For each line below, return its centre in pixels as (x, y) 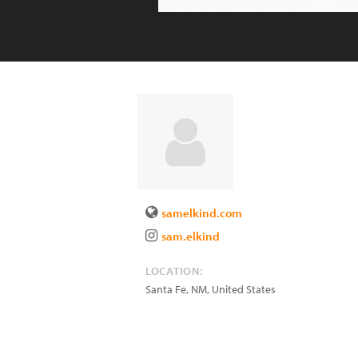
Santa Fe (166, 289)
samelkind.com (202, 213)
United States (244, 289)
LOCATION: (174, 271)
